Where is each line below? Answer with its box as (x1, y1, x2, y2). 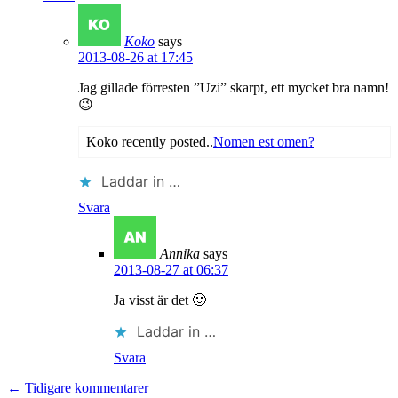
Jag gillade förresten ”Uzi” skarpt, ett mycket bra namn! (78, 79, 389, 95)
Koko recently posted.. (86, 133, 213, 149)
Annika (160, 245, 200, 261)
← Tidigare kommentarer (7, 379, 148, 395)
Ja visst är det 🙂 (114, 291, 206, 307)
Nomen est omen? (213, 133, 314, 149)
